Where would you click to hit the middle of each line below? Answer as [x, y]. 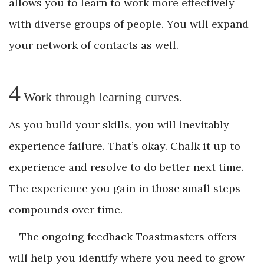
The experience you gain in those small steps [125, 189]
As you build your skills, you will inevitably [119, 125]
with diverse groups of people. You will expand [129, 24]
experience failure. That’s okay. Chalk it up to [125, 146]
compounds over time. [66, 210]
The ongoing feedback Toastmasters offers [128, 237]
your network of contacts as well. [94, 45]
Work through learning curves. [103, 97]
